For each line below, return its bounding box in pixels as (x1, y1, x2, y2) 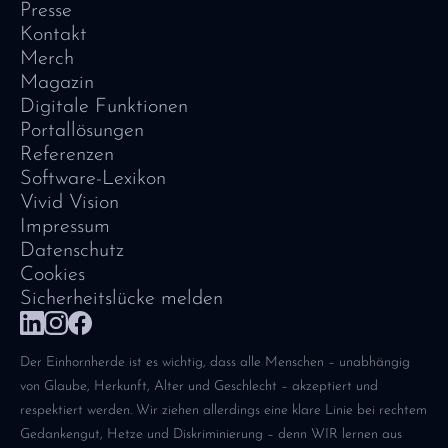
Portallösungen (20, 121, 144, 142)
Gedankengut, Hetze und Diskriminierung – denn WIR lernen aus (20, 427, 402, 443)
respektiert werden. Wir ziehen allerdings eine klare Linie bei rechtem (20, 403, 427, 419)
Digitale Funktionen (20, 97, 188, 118)
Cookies (20, 265, 85, 286)
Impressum (20, 217, 110, 238)
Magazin (20, 73, 94, 94)
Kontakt (20, 25, 87, 46)
